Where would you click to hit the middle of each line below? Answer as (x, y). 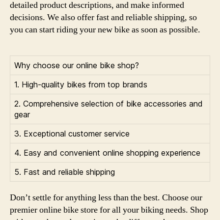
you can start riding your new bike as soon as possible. (105, 29)
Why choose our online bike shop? (77, 65)
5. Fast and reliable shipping (65, 172)
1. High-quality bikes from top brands (81, 84)
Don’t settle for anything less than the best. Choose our (106, 197)
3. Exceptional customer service (72, 133)
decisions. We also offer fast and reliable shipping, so (103, 17)
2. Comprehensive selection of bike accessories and (109, 103)
